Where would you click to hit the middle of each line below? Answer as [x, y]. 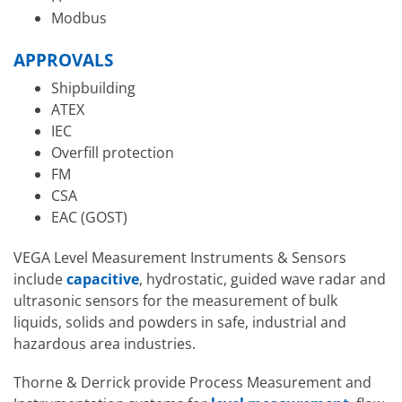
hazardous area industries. [105, 343]
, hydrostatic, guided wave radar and [262, 279]
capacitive [103, 279]
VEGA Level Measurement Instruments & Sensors [180, 257]
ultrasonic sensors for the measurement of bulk [175, 300]
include [40, 279]
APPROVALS [63, 60]
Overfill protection [112, 152]
